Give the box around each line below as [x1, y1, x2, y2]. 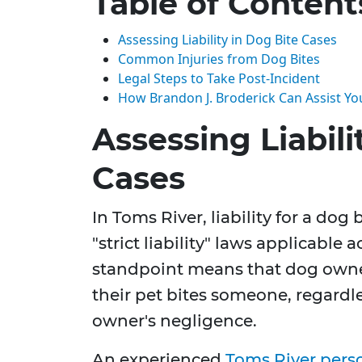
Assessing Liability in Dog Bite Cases [118, 31, 337, 49]
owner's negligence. [92, 311, 257, 331]
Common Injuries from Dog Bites [118, 50, 320, 69]
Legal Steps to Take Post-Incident [118, 69, 320, 88]
